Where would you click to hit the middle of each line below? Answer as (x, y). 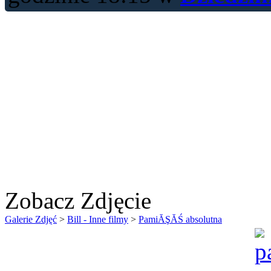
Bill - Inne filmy (98, 219)
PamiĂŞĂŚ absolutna (180, 219)
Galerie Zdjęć (31, 219)
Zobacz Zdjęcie (78, 200)
